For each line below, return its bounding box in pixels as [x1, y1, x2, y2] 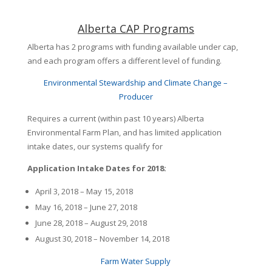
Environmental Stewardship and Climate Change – [44, 77, 228, 88]
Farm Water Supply [101, 256, 171, 267]
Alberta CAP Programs [77, 21, 194, 36]
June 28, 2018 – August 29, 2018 [35, 217, 147, 228]
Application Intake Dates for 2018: [27, 163, 166, 174]
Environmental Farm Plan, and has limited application [27, 127, 222, 138]
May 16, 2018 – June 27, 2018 [35, 202, 137, 212]
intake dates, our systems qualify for [27, 141, 163, 152]
